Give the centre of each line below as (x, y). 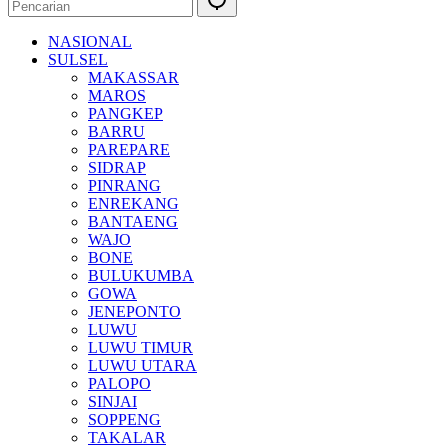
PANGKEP (125, 113)
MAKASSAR (133, 77)
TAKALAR (127, 437)
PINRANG (124, 185)
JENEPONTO (134, 311)
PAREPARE (129, 149)
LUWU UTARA (142, 365)
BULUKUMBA (141, 275)
